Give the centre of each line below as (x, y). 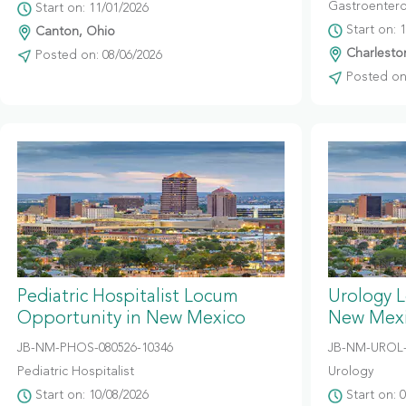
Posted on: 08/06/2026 (97, 55)
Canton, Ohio (73, 32)
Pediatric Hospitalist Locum (128, 297)
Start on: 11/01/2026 (90, 8)
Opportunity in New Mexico (131, 319)
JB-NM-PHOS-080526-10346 (95, 348)
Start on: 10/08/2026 (90, 395)
